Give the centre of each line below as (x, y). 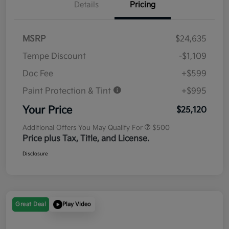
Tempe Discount (54, 56)
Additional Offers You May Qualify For (83, 128)
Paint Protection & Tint (68, 91)
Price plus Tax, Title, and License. (86, 139)
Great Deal (31, 204)
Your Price (47, 110)
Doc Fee (38, 74)
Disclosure (35, 154)
